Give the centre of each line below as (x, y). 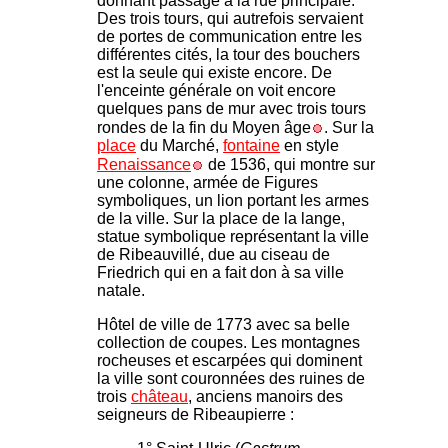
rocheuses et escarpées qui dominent (229, 361)
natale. (123, 291)
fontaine (251, 146)
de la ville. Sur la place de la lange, (221, 219)
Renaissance (144, 165)
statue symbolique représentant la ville (233, 237)
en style (309, 146)
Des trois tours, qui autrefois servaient (230, 19)
